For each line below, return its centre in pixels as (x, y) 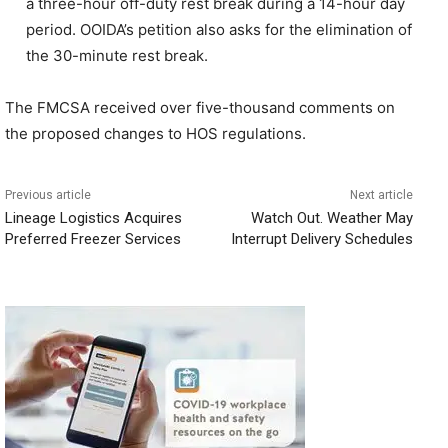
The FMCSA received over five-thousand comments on (200, 107)
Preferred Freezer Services (93, 238)
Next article (381, 194)
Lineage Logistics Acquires (93, 217)
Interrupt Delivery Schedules (321, 238)
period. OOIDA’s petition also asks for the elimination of (219, 29)
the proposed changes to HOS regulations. (155, 133)
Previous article (48, 194)
